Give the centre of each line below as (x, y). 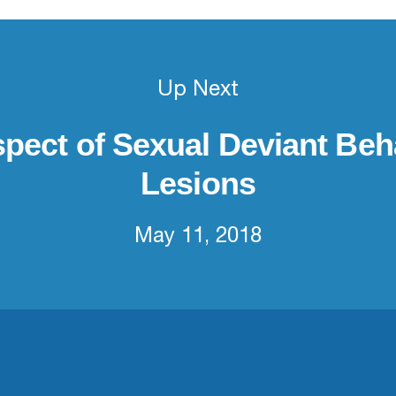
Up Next (198, 91)
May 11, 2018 (198, 238)
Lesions (198, 183)
